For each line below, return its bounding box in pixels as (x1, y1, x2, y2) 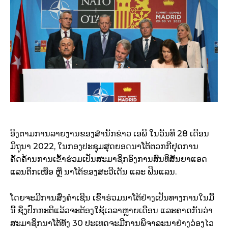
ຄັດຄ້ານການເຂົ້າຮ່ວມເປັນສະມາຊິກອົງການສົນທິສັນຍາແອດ (10, 154, 207, 164)
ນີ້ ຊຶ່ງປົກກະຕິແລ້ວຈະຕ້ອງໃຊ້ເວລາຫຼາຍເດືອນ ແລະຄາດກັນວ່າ (10, 206, 213, 216)
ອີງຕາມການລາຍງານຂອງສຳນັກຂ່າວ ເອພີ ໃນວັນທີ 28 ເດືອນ (10, 129, 209, 139)
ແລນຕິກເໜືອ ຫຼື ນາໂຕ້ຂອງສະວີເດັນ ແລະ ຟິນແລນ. (10, 167, 177, 177)
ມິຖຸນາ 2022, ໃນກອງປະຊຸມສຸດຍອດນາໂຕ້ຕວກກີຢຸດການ (10, 141, 198, 152)
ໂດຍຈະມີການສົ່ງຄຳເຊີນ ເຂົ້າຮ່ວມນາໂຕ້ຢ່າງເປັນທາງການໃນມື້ (10, 193, 214, 203)
